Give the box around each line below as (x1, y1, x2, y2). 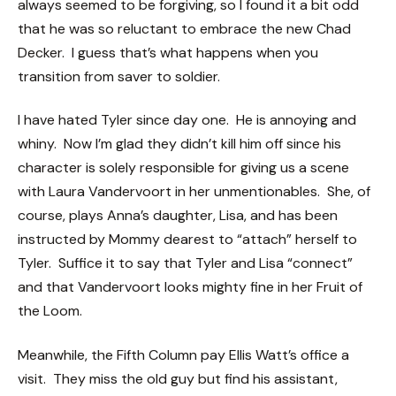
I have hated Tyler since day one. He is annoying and (18, 110, 356, 130)
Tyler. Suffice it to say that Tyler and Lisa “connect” (18, 254, 353, 273)
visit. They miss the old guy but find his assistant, (18, 369, 338, 388)
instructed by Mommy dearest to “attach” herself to (18, 230, 357, 249)
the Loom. (18, 301, 82, 321)
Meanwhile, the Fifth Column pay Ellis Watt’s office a (18, 345, 349, 364)
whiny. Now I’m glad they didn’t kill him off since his (18, 134, 341, 154)
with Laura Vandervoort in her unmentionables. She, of (18, 182, 370, 202)
